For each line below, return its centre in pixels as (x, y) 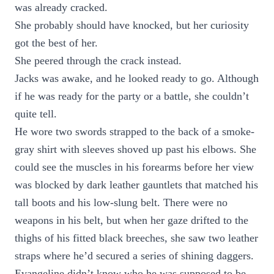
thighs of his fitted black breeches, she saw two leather (136, 238)
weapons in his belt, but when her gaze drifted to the (131, 220)
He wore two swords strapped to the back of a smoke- (135, 131)
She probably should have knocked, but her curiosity (132, 25)
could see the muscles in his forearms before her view (134, 167)
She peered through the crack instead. (98, 61)
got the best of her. (56, 43)
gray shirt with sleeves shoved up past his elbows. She (135, 149)
